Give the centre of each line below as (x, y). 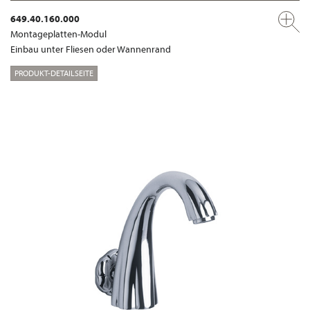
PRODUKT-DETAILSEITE (54, 73)
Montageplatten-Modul (58, 34)
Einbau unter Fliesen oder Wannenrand (91, 49)
